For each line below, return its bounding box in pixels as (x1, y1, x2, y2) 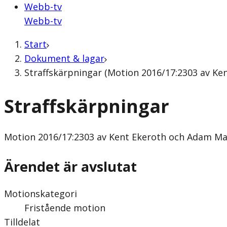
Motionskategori (4, 187, 77, 200)
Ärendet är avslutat (4, 157, 137, 176)
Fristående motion (24, 201, 105, 214)
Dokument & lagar (24, 52, 104, 64)
